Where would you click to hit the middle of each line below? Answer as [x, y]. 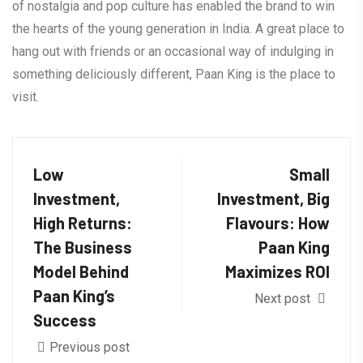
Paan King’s [74, 295]
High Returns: [83, 222]
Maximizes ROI [278, 271]
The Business [83, 247]
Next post [284, 298]
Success [65, 320]
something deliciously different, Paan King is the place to [174, 74]
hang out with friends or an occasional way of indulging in [173, 51]
